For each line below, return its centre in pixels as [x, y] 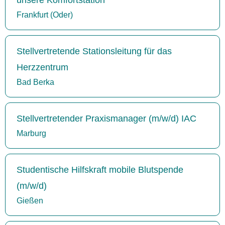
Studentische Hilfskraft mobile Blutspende [100, 170]
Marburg [31, 133]
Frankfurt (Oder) [45, 15]
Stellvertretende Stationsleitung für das [94, 51]
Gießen [30, 200]
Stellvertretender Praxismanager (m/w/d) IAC [106, 118]
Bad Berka [35, 82]
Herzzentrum [42, 67]
